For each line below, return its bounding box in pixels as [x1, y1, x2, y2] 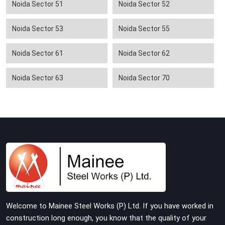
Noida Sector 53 [12, 25, 63, 33]
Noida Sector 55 [119, 25, 170, 33]
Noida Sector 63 [12, 74, 63, 82]
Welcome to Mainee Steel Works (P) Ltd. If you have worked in [6, 201, 213, 211]
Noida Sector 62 [119, 49, 170, 58]
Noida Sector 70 [119, 74, 170, 82]
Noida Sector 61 [12, 49, 63, 58]
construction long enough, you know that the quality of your [6, 213, 206, 223]
